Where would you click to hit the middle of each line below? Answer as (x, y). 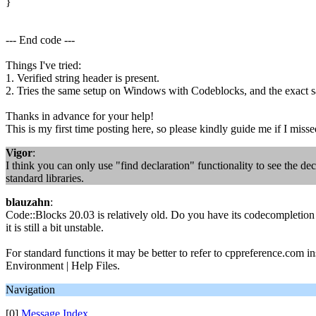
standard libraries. (45, 178)
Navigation (30, 290)
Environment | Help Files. (63, 266)
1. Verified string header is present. (83, 78)
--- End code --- (40, 40)
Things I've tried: (43, 65)
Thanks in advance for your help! (80, 116)
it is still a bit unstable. (55, 227)
